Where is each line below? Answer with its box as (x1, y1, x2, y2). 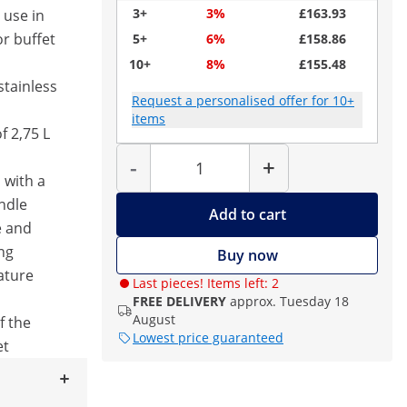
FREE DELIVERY (133, 293, 226, 310)
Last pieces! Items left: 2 (133, 274, 279, 292)
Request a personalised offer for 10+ (132, 92, 354, 109)
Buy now (216, 245, 278, 265)
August (133, 311, 175, 328)
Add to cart (208, 204, 286, 224)
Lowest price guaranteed (133, 329, 283, 346)
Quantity (199, 141, 242, 156)
